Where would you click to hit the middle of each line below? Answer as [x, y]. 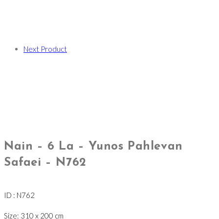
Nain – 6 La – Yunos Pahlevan [93, 147]
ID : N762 [19, 195]
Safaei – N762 [45, 163]
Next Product [45, 49]
